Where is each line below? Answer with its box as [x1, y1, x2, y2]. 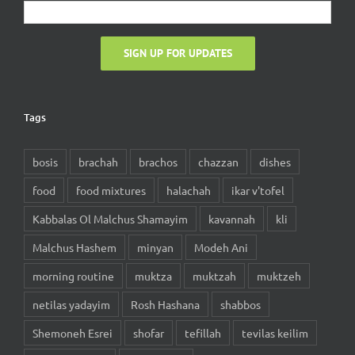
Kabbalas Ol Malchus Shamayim [32, 212, 188, 226]
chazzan [198, 155, 239, 169]
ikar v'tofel [231, 183, 284, 197]
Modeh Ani [194, 240, 248, 254]
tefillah [185, 326, 221, 340]
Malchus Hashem [32, 240, 116, 254]
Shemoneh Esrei [32, 326, 113, 340]
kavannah [208, 212, 255, 226]
